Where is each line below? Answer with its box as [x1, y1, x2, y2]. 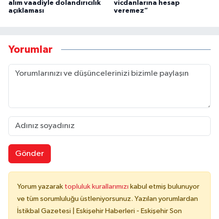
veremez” [113, 7, 148, 14]
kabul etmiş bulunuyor [130, 183, 199, 191]
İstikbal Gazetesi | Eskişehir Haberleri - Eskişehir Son [17, 207, 182, 215]
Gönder [15, 149, 44, 158]
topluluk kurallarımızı [65, 183, 130, 191]
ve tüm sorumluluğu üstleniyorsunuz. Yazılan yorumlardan [17, 195, 198, 203]
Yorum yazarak [17, 183, 65, 191]
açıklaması [8, 7, 44, 14]
